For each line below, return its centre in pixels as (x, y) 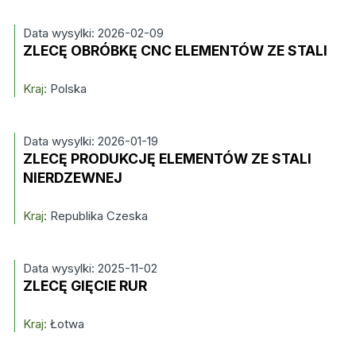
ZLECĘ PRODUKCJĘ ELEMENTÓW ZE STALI (167, 159)
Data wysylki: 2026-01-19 (90, 141)
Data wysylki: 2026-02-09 (93, 33)
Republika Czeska (97, 216)
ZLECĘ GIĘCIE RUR (85, 286)
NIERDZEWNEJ (72, 178)
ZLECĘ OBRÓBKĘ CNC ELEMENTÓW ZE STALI (175, 50)
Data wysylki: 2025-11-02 (90, 268)
